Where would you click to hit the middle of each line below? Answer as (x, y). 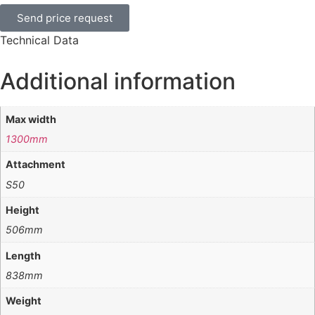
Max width (31, 119)
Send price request (65, 18)
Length (24, 255)
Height (23, 210)
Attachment (36, 165)
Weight (24, 301)
